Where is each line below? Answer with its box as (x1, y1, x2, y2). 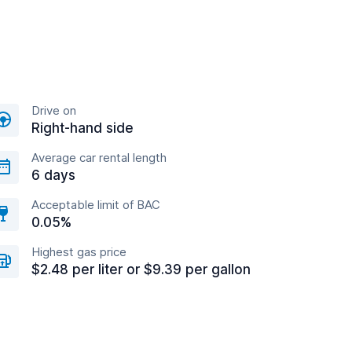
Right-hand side (31, 120, 134, 136)
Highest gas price (31, 244, 126, 259)
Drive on (31, 103, 76, 118)
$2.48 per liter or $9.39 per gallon (31, 262, 251, 277)
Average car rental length (31, 150, 167, 165)
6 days (31, 167, 75, 183)
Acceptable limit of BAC (31, 197, 160, 212)
